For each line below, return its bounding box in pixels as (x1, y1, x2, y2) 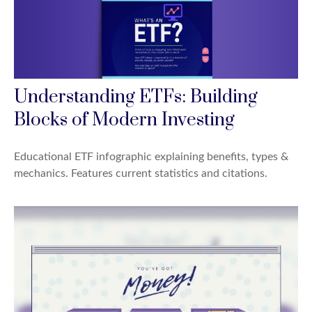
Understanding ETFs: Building (14, 85, 258, 109)
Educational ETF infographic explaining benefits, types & (14, 150, 288, 162)
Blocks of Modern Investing (14, 108, 235, 132)
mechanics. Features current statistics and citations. (14, 167, 267, 179)
